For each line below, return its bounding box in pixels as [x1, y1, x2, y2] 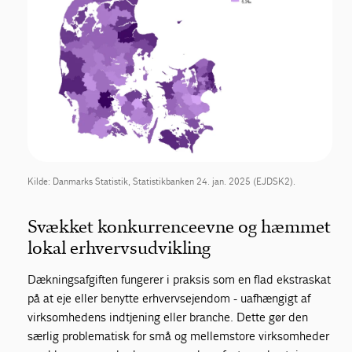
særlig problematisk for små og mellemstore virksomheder [27, 328, 330, 343]
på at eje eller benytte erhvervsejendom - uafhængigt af [27, 290, 311, 306]
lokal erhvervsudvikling [27, 236, 211, 258]
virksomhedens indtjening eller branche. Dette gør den [27, 309, 309, 324]
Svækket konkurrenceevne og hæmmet [27, 215, 332, 237]
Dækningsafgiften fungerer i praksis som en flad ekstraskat [27, 271, 332, 287]
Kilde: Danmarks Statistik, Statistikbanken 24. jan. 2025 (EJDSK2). [27, 175, 296, 187]
